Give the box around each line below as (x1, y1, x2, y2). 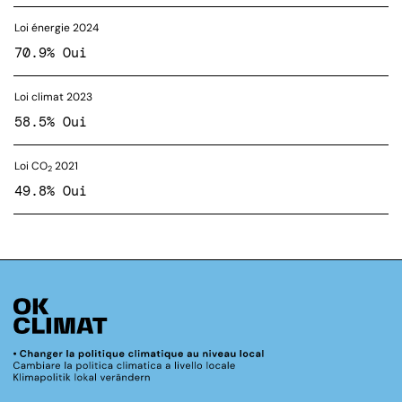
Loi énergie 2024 (14, 21, 99, 35)
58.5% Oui (14, 113, 87, 131)
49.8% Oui (14, 182, 87, 200)
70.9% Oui (14, 44, 87, 62)
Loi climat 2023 (14, 90, 92, 104)
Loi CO (14, 159, 48, 173)
